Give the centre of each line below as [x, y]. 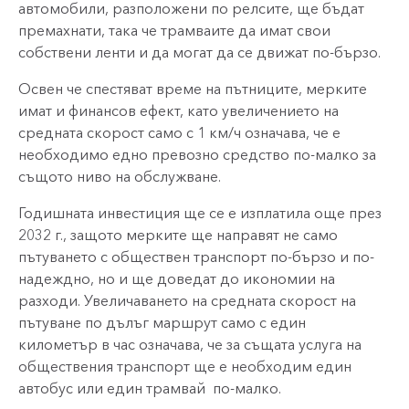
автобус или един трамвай [112, 388]
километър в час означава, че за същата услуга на [190, 345]
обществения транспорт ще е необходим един [185, 367]
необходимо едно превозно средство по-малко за [197, 155]
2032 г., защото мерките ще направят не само [178, 235]
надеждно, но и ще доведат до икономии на [177, 279]
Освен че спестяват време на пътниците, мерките [193, 89]
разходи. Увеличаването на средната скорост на [187, 301]
